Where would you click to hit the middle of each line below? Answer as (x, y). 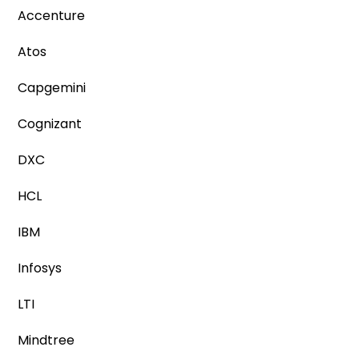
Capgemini (52, 88)
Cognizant (50, 124)
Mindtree (46, 340)
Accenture (52, 16)
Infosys (40, 268)
